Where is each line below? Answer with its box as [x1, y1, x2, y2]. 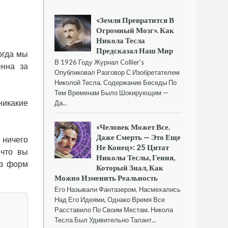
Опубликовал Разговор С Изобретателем [54, 68, 180, 76]
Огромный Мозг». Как [96, 25, 175, 35]
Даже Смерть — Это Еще [96, 132, 181, 142]
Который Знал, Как [96, 163, 164, 173]
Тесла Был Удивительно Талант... [54, 216, 156, 224]
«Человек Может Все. [96, 122, 170, 132]
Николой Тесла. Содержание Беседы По [54, 78, 177, 87]
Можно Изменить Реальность [54, 173, 158, 183]
